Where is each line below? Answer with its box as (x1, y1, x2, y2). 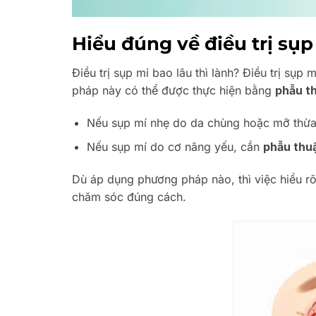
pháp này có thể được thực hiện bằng (72, 83, 275, 97)
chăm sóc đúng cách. (72, 189, 186, 204)
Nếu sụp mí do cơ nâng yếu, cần (86, 140, 263, 154)
